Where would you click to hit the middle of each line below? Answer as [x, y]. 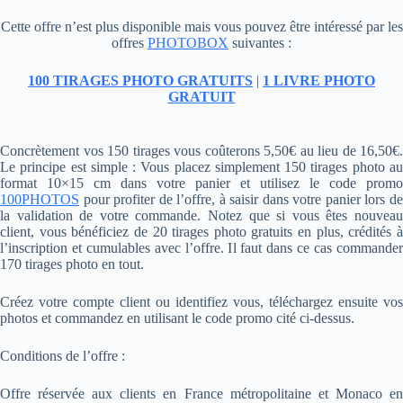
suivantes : [260, 43]
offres [130, 43]
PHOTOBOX [188, 43]
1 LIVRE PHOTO [319, 81]
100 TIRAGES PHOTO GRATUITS [140, 81]
